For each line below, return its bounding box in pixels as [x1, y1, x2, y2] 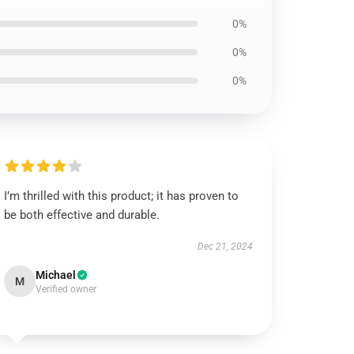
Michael [36, 269, 77, 281]
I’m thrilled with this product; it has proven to [4, 189, 239, 203]
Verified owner [36, 284, 97, 295]
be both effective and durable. [4, 208, 160, 222]
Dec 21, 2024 [197, 241, 253, 252]
